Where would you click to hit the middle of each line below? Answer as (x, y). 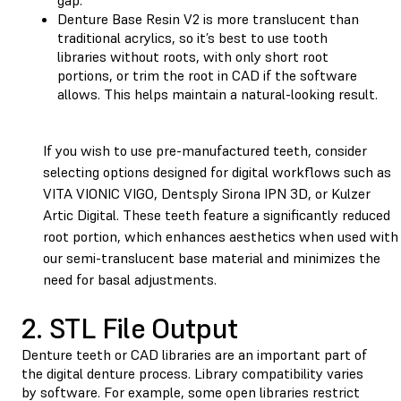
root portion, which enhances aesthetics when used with (221, 236)
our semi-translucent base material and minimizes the (212, 257)
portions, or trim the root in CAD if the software (207, 75)
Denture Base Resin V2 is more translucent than (208, 18)
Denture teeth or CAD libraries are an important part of (194, 354)
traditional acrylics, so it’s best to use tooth (192, 37)
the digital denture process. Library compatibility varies (192, 373)
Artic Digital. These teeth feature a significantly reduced (217, 214)
